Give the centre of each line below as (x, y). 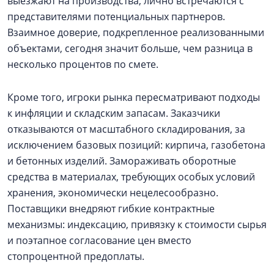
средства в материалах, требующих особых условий (131, 176)
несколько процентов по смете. (83, 64)
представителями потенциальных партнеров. (116, 16)
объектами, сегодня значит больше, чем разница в (130, 48)
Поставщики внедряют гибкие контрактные (111, 208)
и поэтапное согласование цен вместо (99, 240)
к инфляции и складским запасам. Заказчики (114, 113)
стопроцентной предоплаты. (76, 256)
